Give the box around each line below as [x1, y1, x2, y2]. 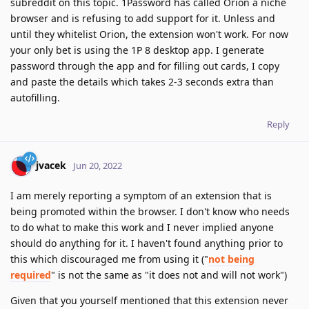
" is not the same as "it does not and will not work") [51, 268, 287, 282]
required [10, 268, 51, 282]
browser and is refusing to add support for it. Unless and [10, 12, 275, 26]
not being [208, 252, 255, 266]
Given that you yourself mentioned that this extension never [10, 294, 288, 308]
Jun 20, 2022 [73, 159, 122, 172]
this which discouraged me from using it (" [10, 252, 208, 266]
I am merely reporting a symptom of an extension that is [10, 189, 272, 203]
